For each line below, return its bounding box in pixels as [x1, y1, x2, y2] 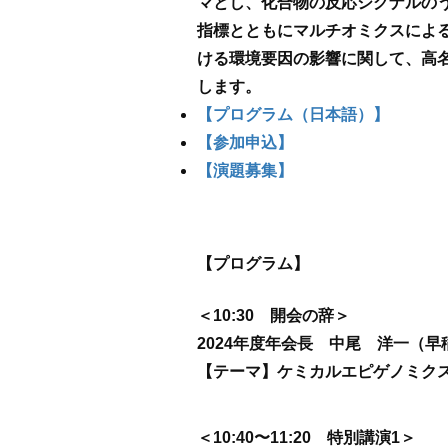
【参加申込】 [197, 134, 293, 152]
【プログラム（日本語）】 [197, 106, 389, 124]
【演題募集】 [197, 162, 293, 180]
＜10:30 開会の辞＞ [197, 307, 350, 325]
